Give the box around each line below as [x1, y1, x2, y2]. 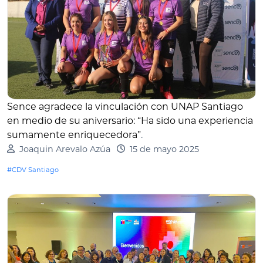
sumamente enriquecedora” [7, 129, 141, 140]
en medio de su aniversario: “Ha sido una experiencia [7, 114, 253, 126]
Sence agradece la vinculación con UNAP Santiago [7, 100, 243, 112]
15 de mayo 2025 [129, 143, 199, 154]
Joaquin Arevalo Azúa [19, 143, 110, 154]
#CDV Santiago [7, 165, 59, 174]
